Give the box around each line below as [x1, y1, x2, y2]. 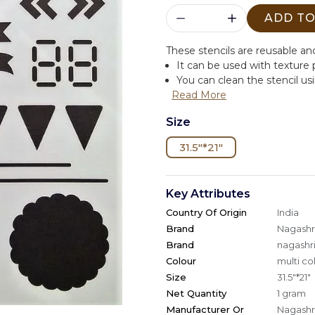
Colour [166, 255, 196, 266]
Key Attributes [166, 187, 250, 200]
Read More [172, 89, 226, 101]
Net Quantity [166, 288, 226, 299]
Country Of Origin [166, 207, 247, 218]
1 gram [277, 288, 306, 299]
